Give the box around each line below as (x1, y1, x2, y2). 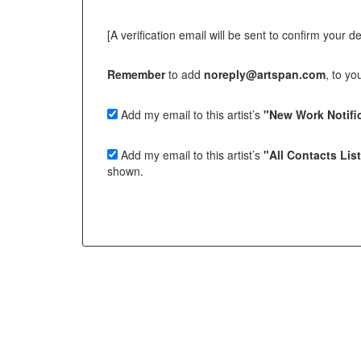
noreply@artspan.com (204, 65, 326, 82)
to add (165, 65, 204, 82)
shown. (107, 162, 143, 179)
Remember (107, 65, 165, 82)
